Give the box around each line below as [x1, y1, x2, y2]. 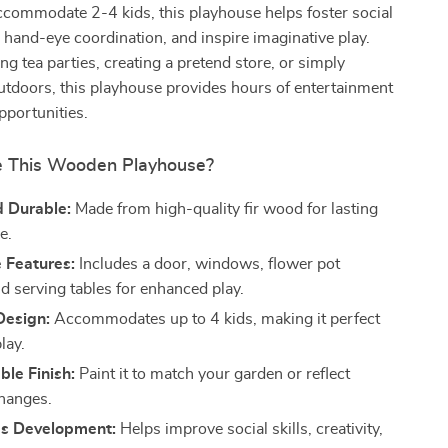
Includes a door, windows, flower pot [75, 256, 341, 272]
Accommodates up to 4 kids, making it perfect [50, 311, 381, 327]
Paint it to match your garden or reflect [75, 366, 351, 382]
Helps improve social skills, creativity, [116, 421, 384, 437]
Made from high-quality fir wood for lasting [71, 201, 379, 217]
